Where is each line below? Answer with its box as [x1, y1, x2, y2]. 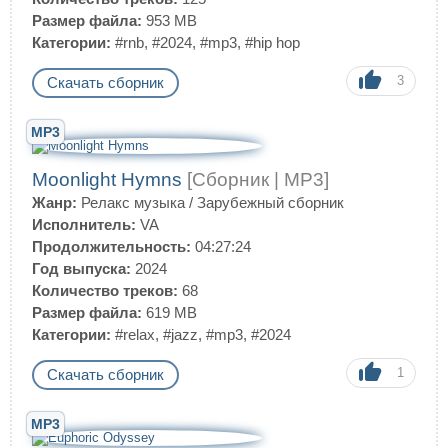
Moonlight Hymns [32, 169, 187, 190]
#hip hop [245, 34, 300, 51]
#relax [115, 326, 155, 343]
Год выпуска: [32, 260, 131, 277]
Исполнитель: [32, 216, 136, 233]
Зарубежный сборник [197, 194, 344, 211]
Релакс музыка [81, 194, 185, 211]
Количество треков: [32, 282, 178, 299]
